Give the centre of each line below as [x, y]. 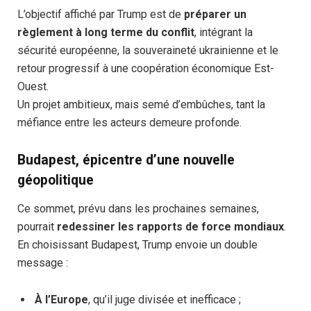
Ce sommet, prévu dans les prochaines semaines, [138, 209]
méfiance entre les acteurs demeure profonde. [129, 122]
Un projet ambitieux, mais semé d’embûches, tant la [141, 104]
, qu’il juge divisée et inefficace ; [165, 300]
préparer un [215, 14]
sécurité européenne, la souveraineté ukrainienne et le [148, 50]
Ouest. [33, 86]
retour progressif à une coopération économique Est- [146, 68]
